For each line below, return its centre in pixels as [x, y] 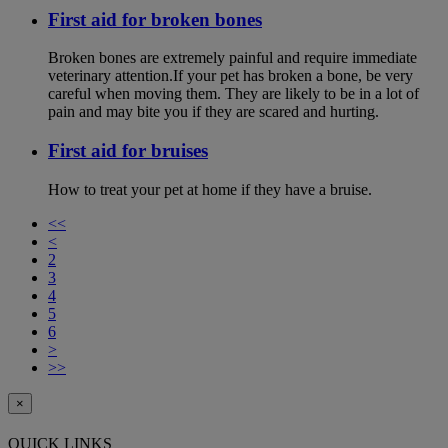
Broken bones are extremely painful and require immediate [232, 58]
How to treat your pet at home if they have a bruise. [210, 189]
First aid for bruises [128, 151]
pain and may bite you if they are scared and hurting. [213, 112]
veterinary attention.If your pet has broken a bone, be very [230, 76]
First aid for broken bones [155, 19]
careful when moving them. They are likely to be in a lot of [233, 94]
